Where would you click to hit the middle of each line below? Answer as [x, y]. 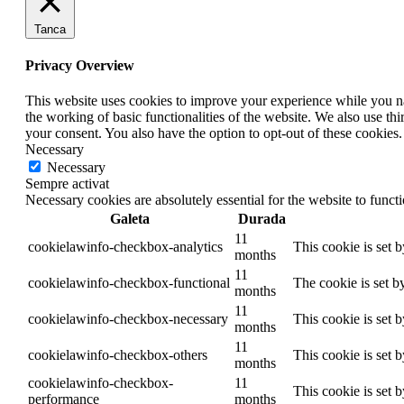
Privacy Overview [80, 66]
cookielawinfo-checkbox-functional [129, 283]
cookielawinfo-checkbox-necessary [128, 319]
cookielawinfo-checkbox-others [118, 355]
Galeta [129, 219]
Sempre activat [67, 184]
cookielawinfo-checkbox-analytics [125, 247]
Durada [262, 219]
